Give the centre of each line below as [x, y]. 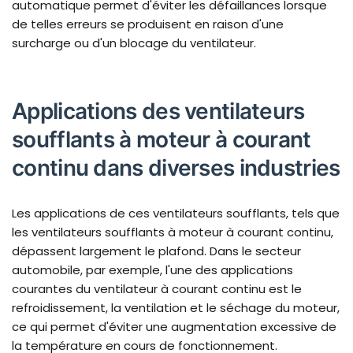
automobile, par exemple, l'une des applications [152, 270]
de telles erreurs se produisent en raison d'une [148, 24]
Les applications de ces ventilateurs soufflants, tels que [176, 214]
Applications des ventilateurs [158, 111]
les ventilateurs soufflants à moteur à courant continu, [173, 232]
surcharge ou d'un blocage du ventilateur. [134, 43]
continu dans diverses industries [176, 168]
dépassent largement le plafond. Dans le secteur [156, 251]
